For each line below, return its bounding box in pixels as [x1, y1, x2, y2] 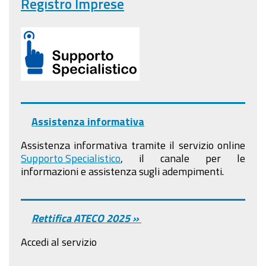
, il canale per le [121, 152, 245, 163]
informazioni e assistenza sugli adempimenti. [21, 165, 224, 176]
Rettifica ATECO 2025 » [31, 212, 139, 223]
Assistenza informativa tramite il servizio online [21, 139, 245, 150]
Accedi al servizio [21, 236, 97, 247]
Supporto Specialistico [21, 152, 121, 163]
